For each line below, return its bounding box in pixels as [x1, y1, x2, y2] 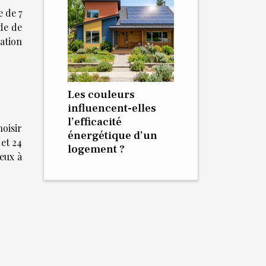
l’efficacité [68, 115, 122, 129]
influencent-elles [68, 101, 156, 115]
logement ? [68, 142, 125, 156]
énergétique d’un [68, 128, 157, 142]
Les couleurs [68, 87, 135, 102]
